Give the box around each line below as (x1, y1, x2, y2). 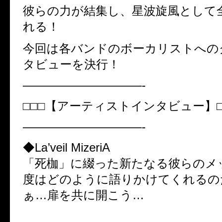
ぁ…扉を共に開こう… (23, 188, 144, 202)
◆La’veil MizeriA (23, 140, 110, 154)
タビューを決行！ (23, 57, 120, 71)
